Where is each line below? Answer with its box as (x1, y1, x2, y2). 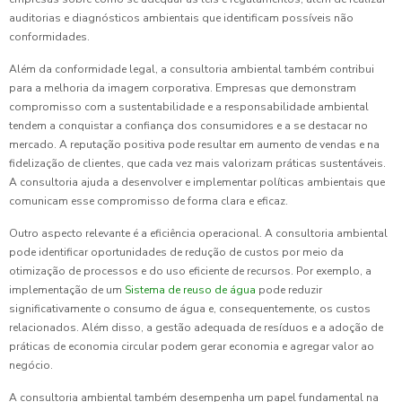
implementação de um (9, 283, 125, 298)
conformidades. (9, 30, 90, 45)
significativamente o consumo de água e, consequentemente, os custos (9, 301, 371, 317)
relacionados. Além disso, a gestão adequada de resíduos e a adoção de (9, 320, 383, 336)
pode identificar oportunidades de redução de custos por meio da (9, 245, 344, 260)
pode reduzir (258, 283, 322, 298)
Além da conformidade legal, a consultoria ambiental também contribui (9, 62, 374, 77)
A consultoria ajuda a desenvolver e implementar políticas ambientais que (9, 175, 385, 190)
